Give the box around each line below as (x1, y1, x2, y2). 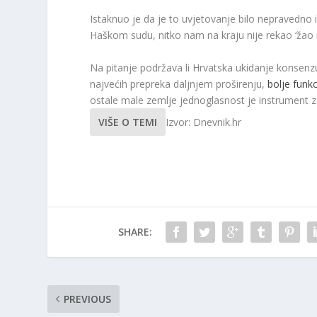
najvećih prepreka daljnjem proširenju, (90, 76, 268, 91)
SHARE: (117, 224, 152, 238)
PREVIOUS (64, 292, 112, 306)
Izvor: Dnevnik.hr (166, 115, 242, 129)
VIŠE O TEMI (98, 115, 158, 129)
